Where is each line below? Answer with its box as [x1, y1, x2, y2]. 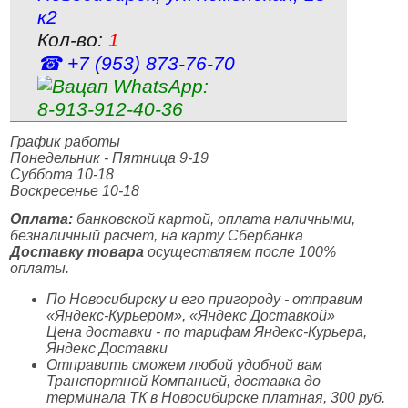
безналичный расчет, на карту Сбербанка [10, 228, 304, 243]
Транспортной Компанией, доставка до [46, 373, 321, 389]
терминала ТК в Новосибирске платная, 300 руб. [46, 390, 386, 405]
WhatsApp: [112, 76, 209, 97]
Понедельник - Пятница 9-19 [10, 150, 209, 166]
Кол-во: [36, 29, 108, 51]
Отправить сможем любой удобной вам [46, 357, 323, 372]
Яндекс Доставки [46, 341, 168, 356]
